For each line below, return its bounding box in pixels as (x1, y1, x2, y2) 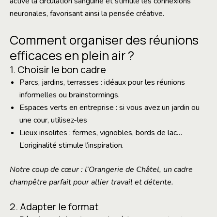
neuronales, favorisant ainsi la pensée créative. (10, 8, 164, 19)
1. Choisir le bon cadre (10, 62, 106, 76)
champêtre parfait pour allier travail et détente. (10, 176, 173, 187)
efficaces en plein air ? (10, 46, 134, 64)
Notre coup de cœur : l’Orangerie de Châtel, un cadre (10, 164, 193, 175)
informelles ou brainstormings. (19, 89, 120, 100)
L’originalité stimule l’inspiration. (19, 139, 124, 151)
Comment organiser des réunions (10, 31, 199, 48)
